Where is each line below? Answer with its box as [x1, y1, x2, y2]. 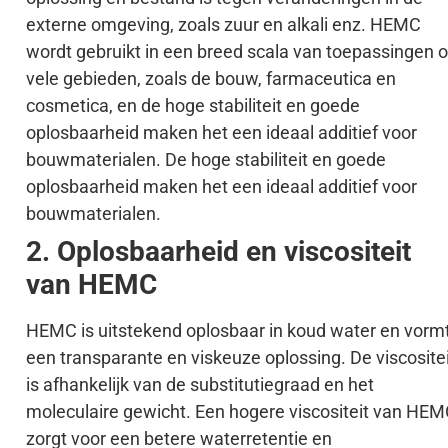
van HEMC [26, 267, 157, 301]
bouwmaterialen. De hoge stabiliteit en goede [26, 148, 386, 170]
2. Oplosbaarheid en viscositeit [26, 234, 411, 268]
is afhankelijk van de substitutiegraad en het [26, 373, 374, 395]
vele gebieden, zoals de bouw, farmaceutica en [26, 67, 396, 89]
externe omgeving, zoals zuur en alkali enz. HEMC [26, 13, 421, 35]
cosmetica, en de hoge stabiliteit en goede [26, 94, 360, 116]
